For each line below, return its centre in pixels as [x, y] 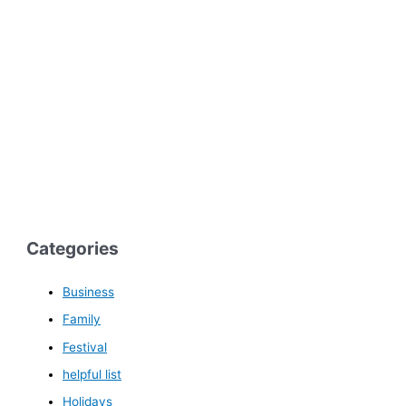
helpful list [92, 374]
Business [89, 291]
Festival [85, 347]
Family [82, 319]
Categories [73, 248]
